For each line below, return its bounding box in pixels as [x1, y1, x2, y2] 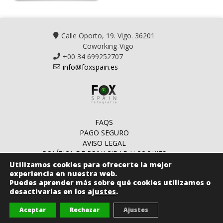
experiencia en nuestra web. [9, 169, 117, 178]
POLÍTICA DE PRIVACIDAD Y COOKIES [42, 149, 166, 158]
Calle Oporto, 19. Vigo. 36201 [61, 31, 155, 40]
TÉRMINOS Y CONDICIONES [58, 159, 150, 169]
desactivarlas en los [9, 187, 88, 196]
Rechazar [70, 206, 100, 214]
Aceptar [19, 206, 46, 214]
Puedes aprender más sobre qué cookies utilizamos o [9, 178, 211, 187]
